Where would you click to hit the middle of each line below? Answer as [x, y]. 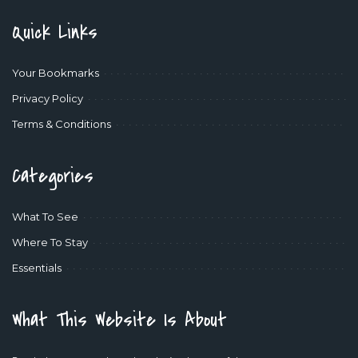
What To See [45, 216]
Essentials [37, 267]
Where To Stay [50, 242]
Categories [53, 176]
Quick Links [55, 32]
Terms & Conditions [62, 123]
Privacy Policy [48, 98]
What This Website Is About [119, 320]
